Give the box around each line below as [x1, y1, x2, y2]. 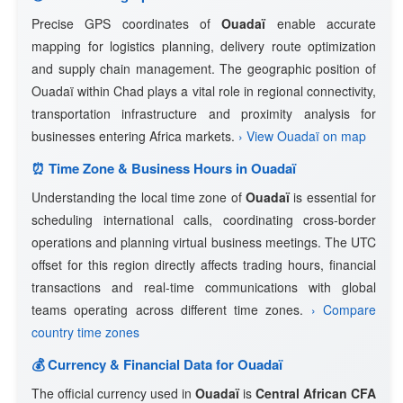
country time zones [31, 323, 139, 341]
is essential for [290, 188, 376, 206]
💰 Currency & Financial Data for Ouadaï [31, 354, 282, 374]
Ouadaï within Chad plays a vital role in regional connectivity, [31, 82, 376, 100]
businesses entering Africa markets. [31, 127, 238, 145]
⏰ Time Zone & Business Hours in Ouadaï [31, 158, 296, 178]
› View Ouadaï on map [238, 127, 366, 145]
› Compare [310, 300, 377, 318]
